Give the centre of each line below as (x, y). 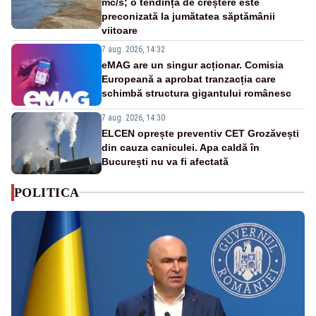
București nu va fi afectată (165, 161)
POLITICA (47, 192)
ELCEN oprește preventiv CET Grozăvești (200, 133)
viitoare (120, 30)
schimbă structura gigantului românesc (196, 93)
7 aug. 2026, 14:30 (133, 117)
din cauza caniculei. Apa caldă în (181, 147)
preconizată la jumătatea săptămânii (188, 16)
